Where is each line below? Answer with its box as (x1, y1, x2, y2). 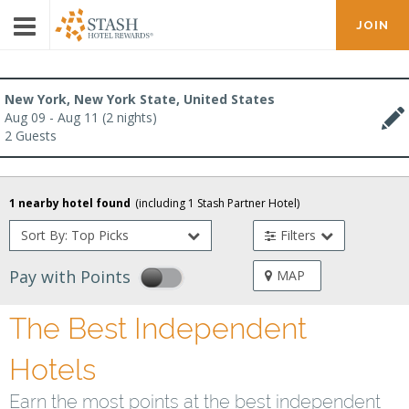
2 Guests (5, 127, 57, 144)
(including (135, 195, 188, 211)
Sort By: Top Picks (21, 226, 129, 244)
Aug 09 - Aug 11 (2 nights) (5, 109, 157, 126)
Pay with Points (9, 266, 131, 288)
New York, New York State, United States (5, 90, 275, 108)
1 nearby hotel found (9, 195, 131, 211)
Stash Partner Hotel (194, 195, 297, 211)
